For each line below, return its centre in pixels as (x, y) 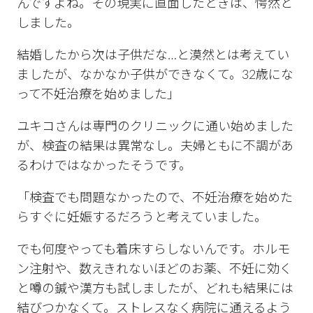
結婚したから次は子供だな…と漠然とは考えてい (153, 56)
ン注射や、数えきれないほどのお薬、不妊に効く (154, 269)
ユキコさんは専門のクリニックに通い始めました (155, 127)
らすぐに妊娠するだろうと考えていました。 (142, 218)
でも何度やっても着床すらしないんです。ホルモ (153, 250)
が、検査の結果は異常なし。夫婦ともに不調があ (155, 146)
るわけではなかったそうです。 (104, 166)
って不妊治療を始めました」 (98, 95)
